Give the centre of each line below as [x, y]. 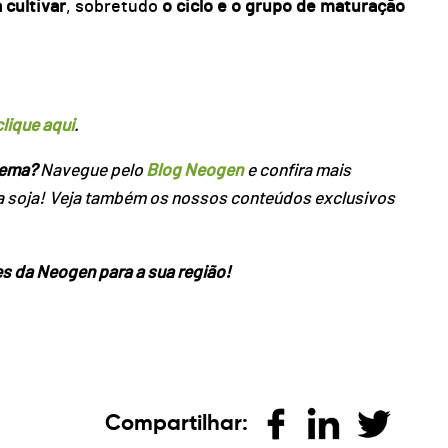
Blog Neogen [194, 171]
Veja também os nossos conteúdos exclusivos [221, 199]
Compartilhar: [177, 423]
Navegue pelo [92, 171]
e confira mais [298, 171]
